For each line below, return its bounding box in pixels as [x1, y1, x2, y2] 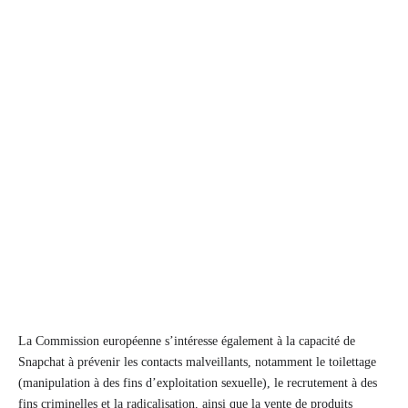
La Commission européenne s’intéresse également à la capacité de [18, 333, 355, 348]
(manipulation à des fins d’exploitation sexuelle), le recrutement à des [18, 375, 377, 390]
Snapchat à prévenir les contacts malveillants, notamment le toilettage [18, 354, 376, 369]
